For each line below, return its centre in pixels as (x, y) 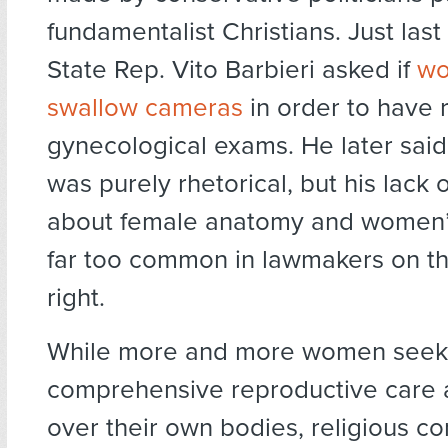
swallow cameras (145, 108)
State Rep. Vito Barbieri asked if (232, 70)
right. (76, 298)
